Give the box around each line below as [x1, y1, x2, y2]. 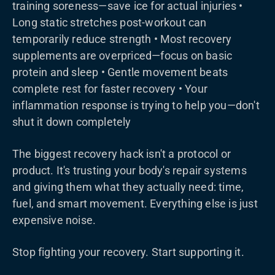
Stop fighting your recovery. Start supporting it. [12, 246, 244, 258]
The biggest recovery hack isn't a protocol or [12, 147, 231, 160]
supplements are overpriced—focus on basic [12, 49, 233, 62]
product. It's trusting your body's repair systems [12, 164, 247, 177]
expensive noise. [12, 214, 96, 227]
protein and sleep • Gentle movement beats [12, 66, 228, 79]
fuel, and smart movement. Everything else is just [12, 197, 258, 210]
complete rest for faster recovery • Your [12, 82, 208, 95]
